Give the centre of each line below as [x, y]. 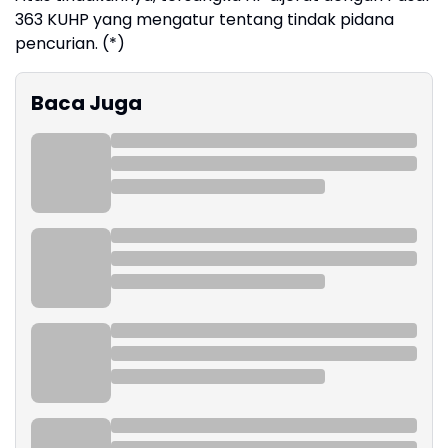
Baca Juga [86, 103]
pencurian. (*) [70, 43]
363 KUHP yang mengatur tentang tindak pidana [204, 19]
